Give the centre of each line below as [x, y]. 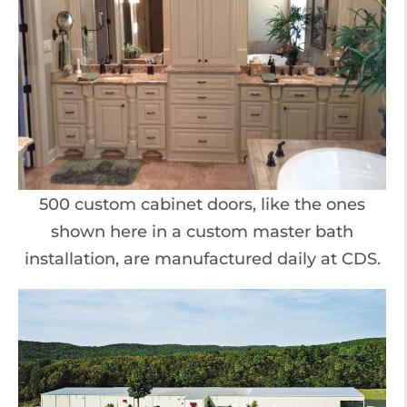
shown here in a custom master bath [202, 231]
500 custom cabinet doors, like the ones [202, 204]
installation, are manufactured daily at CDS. [202, 258]
